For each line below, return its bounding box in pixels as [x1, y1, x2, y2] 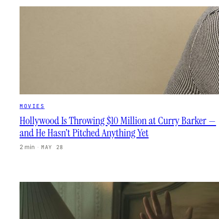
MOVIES [20, 103, 45, 109]
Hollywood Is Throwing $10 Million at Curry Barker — [20, 113, 216, 128]
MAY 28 [41, 144, 64, 151]
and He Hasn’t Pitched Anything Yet [20, 126, 149, 140]
